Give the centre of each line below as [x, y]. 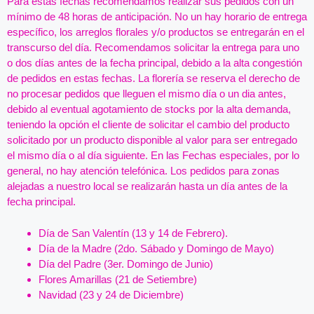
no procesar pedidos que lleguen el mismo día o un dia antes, [146, 94]
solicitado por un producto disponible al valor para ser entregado [152, 140]
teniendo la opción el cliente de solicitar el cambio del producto [148, 125]
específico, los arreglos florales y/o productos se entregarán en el [156, 32]
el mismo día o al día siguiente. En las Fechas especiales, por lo [153, 156]
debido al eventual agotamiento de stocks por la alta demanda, [149, 109]
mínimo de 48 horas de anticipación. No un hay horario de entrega [157, 17]
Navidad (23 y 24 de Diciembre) [111, 294]
